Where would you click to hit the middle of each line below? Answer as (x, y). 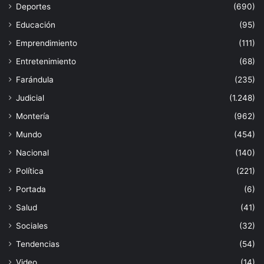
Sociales (32, 225)
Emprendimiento (47, 43)
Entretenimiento (46, 61)
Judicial (30, 98)
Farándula (35, 79)
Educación (36, 24)
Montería (33, 116)
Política (30, 171)
